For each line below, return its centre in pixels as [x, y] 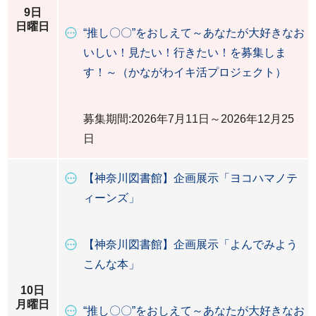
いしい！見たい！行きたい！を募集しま [185, 53]
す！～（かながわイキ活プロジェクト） [185, 72]
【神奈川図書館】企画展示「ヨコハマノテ [190, 178]
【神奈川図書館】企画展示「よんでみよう [190, 244]
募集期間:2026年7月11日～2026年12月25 [189, 119]
